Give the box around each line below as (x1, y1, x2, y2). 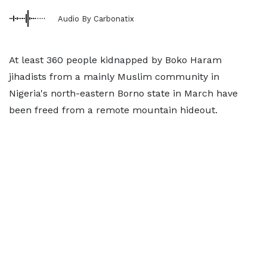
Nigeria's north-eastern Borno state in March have (9, 88, 238, 99)
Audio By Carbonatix (58, 14, 134, 23)
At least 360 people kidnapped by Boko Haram (9, 54, 222, 66)
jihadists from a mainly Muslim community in (9, 71, 219, 82)
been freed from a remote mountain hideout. (9, 104, 218, 116)
